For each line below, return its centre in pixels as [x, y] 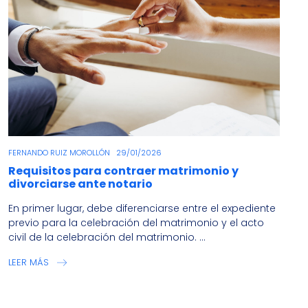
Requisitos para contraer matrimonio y [124, 170]
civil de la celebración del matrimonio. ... [107, 237]
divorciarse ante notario [81, 184]
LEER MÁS [29, 262]
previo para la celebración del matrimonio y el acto [136, 222]
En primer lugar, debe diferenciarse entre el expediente [142, 208]
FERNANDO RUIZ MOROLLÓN [59, 152]
